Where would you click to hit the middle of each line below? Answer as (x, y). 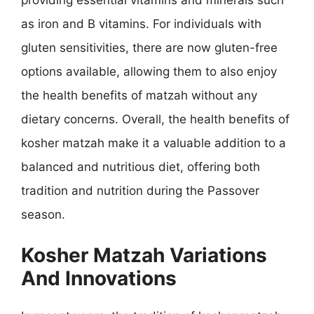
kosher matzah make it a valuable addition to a (153, 143)
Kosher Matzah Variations (144, 255)
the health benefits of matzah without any (139, 95)
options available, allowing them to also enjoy (149, 71)
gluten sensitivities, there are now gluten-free (149, 47)
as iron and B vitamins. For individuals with (141, 23)
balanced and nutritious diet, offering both (141, 166)
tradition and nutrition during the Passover (140, 190)
